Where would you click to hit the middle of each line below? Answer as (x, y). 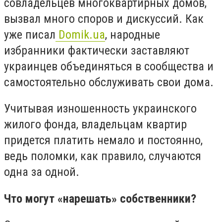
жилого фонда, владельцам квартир (95, 125)
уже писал (30, 34)
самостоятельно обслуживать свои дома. (109, 82)
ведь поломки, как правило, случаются (103, 156)
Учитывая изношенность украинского (100, 109)
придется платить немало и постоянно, (103, 140)
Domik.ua (80, 34)
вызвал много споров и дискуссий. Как (104, 19)
